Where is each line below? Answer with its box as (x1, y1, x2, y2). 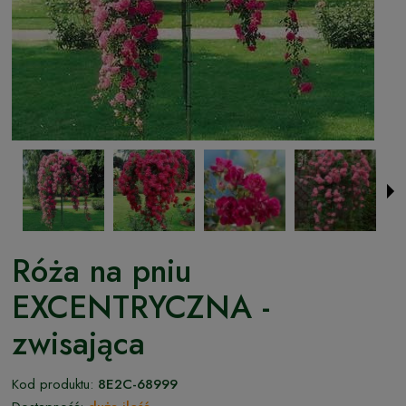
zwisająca (12, 320, 145, 366)
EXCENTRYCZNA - (12, 284, 270, 330)
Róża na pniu (12, 247, 191, 294)
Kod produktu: (12, 373, 93, 394)
